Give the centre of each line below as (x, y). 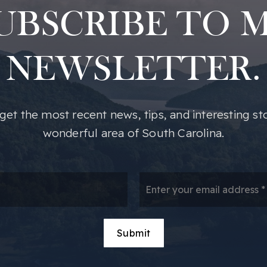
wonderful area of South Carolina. (133, 133)
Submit (133, 233)
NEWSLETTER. (133, 71)
